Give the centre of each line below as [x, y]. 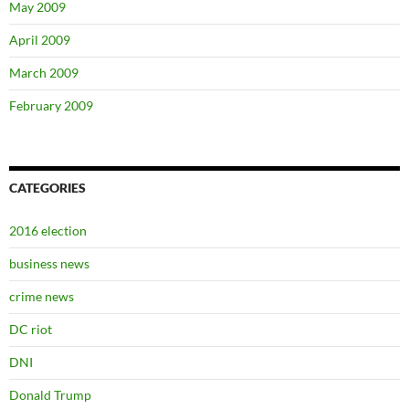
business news [49, 263]
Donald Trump [50, 395]
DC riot [31, 329]
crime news [42, 296]
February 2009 [51, 105]
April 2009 [40, 40]
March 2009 [44, 73]
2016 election [48, 231]
